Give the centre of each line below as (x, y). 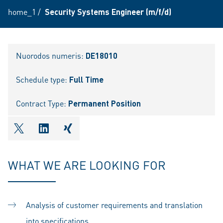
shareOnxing (95, 135)
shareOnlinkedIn (79, 135)
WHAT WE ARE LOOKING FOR (87, 165)
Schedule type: (43, 79)
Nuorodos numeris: (51, 56)
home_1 (22, 12)
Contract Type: (42, 103)
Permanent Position (105, 103)
